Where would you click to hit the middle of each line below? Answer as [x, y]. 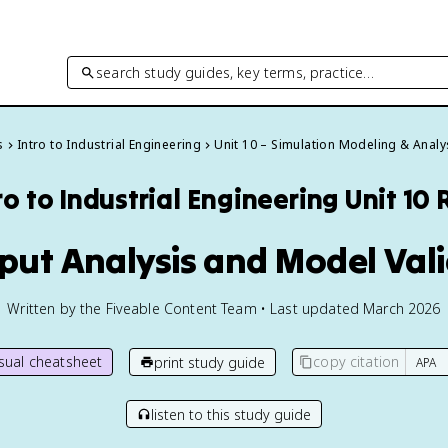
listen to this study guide [231, 414]
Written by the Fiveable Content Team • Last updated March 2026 [224, 308]
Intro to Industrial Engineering [109, 144]
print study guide [210, 362]
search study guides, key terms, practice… [235, 72]
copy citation [356, 361]
